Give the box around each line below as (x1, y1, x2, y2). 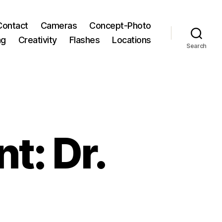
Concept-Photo (89, 20, 151, 31)
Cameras (40, 20, 77, 31)
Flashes (69, 35, 100, 45)
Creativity (18, 35, 57, 45)
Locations (112, 35, 151, 45)
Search (186, 42, 207, 50)
